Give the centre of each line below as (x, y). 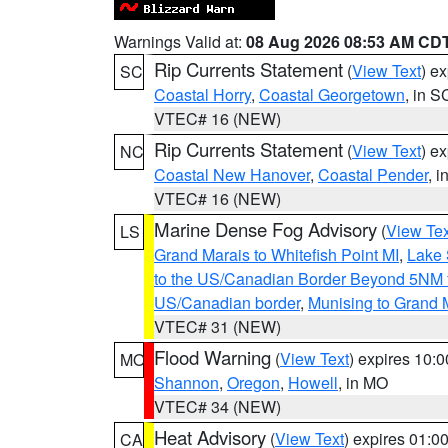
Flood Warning (212, 357)
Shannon (186, 382)
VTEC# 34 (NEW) (217, 406)
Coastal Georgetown (332, 94)
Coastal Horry (202, 94)
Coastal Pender (373, 174)
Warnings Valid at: (180, 41)
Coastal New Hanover (232, 174)
